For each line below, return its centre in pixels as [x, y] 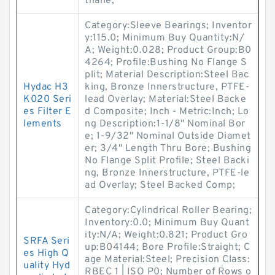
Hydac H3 [46, 87]
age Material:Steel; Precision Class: [167, 260]
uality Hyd [47, 266]
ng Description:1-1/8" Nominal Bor [165, 124]
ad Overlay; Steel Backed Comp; [160, 185]
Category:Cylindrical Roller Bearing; [168, 211]
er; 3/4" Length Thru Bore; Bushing [168, 149]
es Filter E [48, 112]
